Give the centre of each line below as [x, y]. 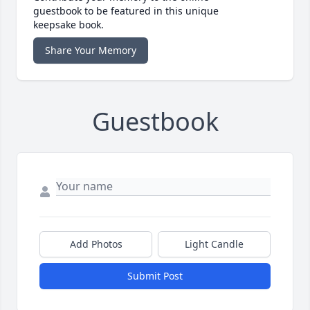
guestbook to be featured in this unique [126, 11]
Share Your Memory [91, 51]
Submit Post [155, 276]
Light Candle [214, 244]
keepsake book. [69, 25]
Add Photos [96, 244]
